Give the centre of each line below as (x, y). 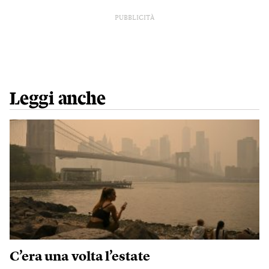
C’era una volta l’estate (80, 257)
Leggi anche (58, 99)
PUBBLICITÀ (134, 18)
